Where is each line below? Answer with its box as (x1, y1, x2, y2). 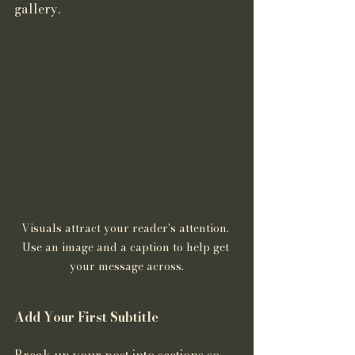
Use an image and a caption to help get (21, 239, 232, 257)
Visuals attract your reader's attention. (21, 219, 232, 238)
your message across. (70, 258, 184, 276)
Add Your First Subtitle (14, 307, 158, 327)
